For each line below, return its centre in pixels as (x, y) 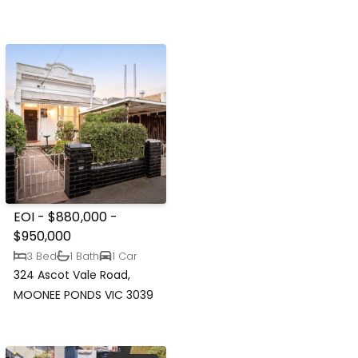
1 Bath (85, 256)
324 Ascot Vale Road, (72, 275)
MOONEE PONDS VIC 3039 (84, 295)
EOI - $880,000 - (66, 217)
